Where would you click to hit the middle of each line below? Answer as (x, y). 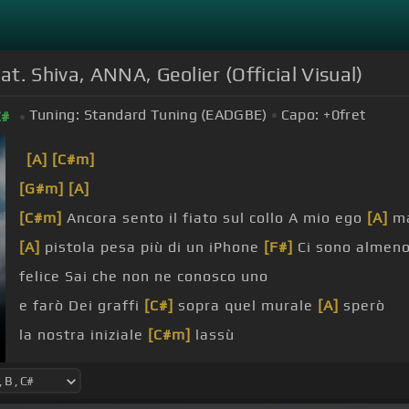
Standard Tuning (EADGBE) (176, 115)
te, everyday (234, 364)
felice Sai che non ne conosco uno (144, 277)
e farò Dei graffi (82, 306)
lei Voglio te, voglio (93, 364)
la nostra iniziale (84, 335)
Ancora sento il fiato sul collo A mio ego (215, 218)
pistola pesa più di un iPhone (152, 247)
